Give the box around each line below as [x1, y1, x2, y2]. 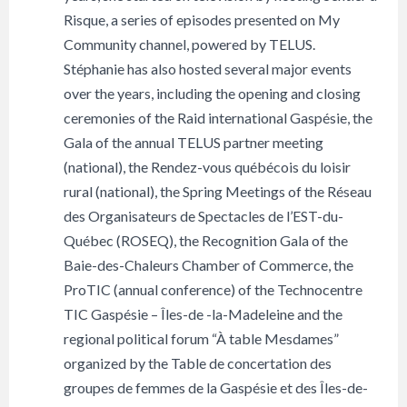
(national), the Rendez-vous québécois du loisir [64, 158, 352, 176]
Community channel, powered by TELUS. [64, 35, 316, 54]
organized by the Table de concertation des [64, 354, 333, 372]
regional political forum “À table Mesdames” [64, 330, 340, 348]
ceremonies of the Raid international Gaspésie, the [64, 109, 373, 127]
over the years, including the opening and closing [64, 84, 362, 103]
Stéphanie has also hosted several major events [64, 60, 352, 78]
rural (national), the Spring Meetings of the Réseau [64, 183, 372, 201]
